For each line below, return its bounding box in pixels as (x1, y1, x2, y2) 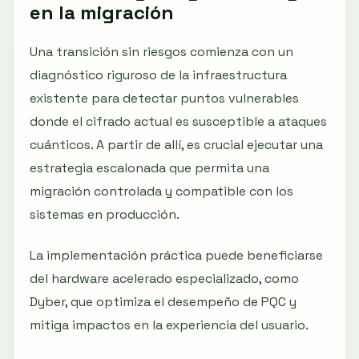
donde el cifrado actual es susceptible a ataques (30, 112, 327, 130)
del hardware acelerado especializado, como (30, 269, 299, 287)
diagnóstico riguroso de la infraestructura (30, 66, 287, 83)
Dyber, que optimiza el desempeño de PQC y (30, 292, 296, 310)
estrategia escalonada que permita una (30, 159, 269, 176)
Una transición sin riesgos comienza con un (30, 42, 293, 60)
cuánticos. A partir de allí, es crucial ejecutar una (30, 135, 323, 153)
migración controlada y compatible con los (30, 182, 293, 200)
